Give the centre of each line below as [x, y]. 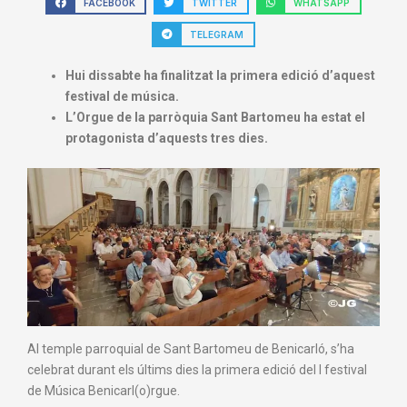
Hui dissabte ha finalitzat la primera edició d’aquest [220, 75]
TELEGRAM [217, 34]
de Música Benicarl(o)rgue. [104, 390]
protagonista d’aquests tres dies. [167, 138]
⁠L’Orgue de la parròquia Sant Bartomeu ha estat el [215, 117]
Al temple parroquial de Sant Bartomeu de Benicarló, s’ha [191, 348]
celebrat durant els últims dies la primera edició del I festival [197, 369]
